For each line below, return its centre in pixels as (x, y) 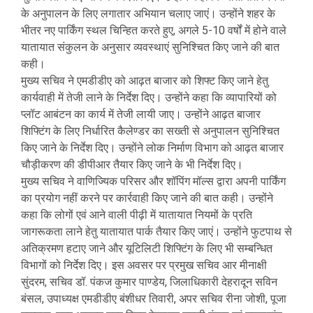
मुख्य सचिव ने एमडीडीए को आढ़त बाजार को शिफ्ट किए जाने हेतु (145, 80)
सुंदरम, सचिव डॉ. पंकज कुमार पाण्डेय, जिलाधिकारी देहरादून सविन (149, 282)
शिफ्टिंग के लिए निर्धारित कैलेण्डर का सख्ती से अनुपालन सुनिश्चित (150, 131)
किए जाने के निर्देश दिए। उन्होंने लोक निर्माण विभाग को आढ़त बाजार (152, 147)
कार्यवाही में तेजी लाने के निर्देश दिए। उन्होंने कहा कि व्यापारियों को (149, 97)
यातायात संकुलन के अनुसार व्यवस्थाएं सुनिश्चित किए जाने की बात (150, 47)
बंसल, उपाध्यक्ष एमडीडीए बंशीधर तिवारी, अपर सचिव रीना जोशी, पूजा (154, 298)
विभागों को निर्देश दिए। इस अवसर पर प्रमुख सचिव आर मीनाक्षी (144, 265)
